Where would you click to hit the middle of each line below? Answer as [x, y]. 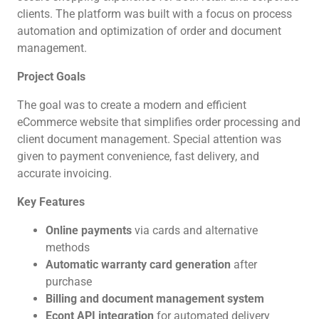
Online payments [88, 230]
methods [67, 247]
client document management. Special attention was [149, 139]
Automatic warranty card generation [138, 265]
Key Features [51, 202]
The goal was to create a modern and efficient [131, 105]
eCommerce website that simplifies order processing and [158, 122]
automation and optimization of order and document [149, 31]
